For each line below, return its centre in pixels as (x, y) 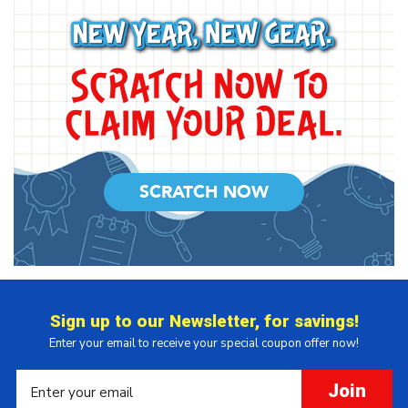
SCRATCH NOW (204, 192)
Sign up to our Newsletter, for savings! (204, 321)
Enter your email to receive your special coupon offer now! (204, 343)
